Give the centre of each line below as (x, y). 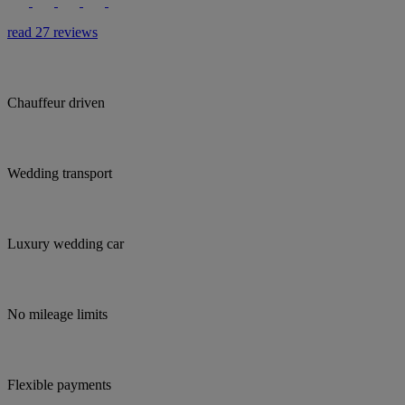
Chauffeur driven (56, 102)
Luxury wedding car (66, 243)
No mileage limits (57, 314)
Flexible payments (59, 384)
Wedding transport (60, 173)
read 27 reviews (52, 32)
